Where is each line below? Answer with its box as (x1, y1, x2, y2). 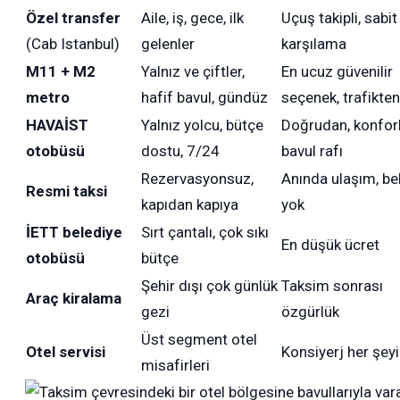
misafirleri (141, 355, 211, 374)
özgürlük (281, 302, 340, 321)
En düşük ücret (281, 235, 380, 254)
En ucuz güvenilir (281, 62, 394, 80)
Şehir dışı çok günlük (141, 276, 279, 295)
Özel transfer (26, 8, 121, 27)
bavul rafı (281, 141, 344, 160)
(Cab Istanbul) (26, 34, 121, 53)
